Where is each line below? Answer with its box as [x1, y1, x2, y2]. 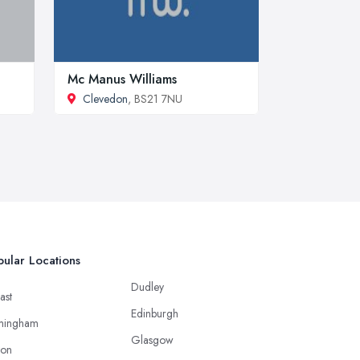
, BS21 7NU [128, 90, 182, 107]
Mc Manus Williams [67, 69, 177, 88]
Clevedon [83, 90, 128, 107]
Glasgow [131, 331, 174, 348]
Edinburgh [131, 305, 178, 321]
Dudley [131, 278, 164, 295]
